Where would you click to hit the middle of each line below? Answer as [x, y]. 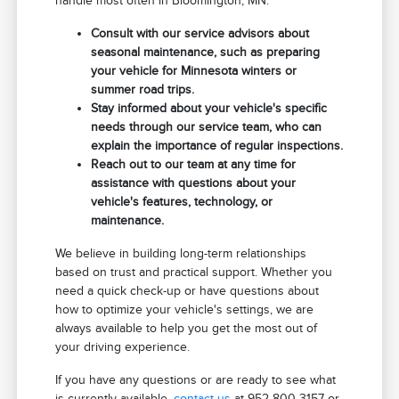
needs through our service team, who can [207, 126]
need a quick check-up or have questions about [187, 290]
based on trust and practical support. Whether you [194, 272]
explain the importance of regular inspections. [217, 145]
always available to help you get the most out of [187, 328]
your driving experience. [123, 346]
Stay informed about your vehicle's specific [209, 108]
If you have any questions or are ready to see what [196, 379]
